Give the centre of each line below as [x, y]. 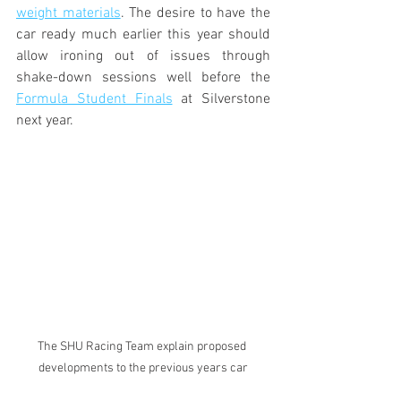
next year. [45, 121]
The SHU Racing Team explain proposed [143, 347]
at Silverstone [221, 99]
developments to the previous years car [143, 368]
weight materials [68, 13]
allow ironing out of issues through [143, 56]
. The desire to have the [196, 13]
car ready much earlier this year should [143, 35]
